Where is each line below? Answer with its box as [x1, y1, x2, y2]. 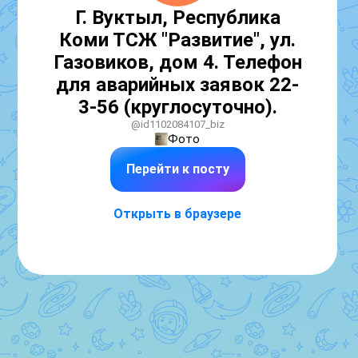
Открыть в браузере [113, 206, 241, 221]
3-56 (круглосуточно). [78, 96, 277, 118]
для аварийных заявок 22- [56, 74, 299, 96]
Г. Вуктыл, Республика [74, 6, 280, 29]
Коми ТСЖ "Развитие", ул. [59, 29, 296, 51]
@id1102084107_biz [130, 118, 225, 130]
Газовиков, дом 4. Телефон [53, 51, 302, 74]
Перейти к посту [125, 161, 229, 177]
